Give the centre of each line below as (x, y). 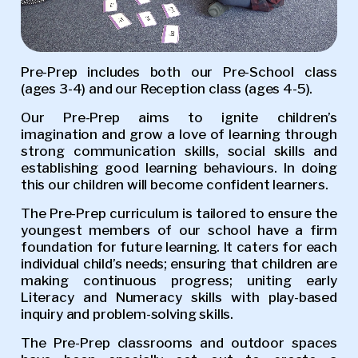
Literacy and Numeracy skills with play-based (179, 298)
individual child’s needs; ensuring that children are (179, 264)
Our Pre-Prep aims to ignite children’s (179, 118)
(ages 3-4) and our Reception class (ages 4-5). (167, 89)
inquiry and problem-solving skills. (127, 314)
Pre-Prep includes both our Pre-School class (179, 72)
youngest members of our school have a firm (179, 231)
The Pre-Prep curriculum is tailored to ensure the (179, 214)
